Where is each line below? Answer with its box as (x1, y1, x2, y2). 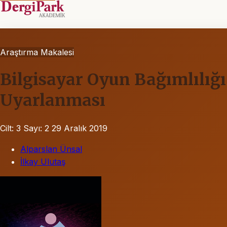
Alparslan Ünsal (20, 143, 82, 154)
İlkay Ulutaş (20, 156, 65, 167)
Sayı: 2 (23, 123, 49, 133)
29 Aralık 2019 (52, 123, 107, 133)
